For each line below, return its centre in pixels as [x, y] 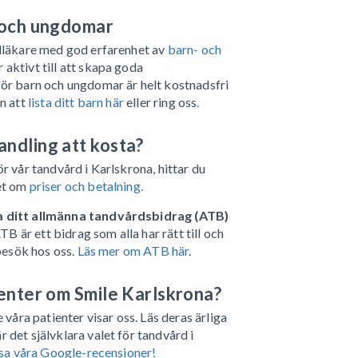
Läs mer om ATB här [133, 250]
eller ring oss [160, 101]
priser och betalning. [86, 185]
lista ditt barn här [76, 101]
